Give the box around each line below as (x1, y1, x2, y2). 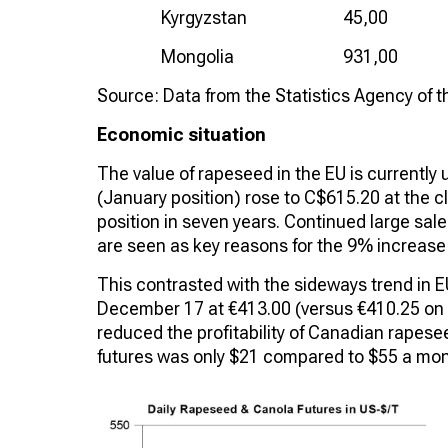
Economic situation (97, 123, 266, 145)
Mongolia (161, 45, 234, 67)
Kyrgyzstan (161, 6, 247, 28)
